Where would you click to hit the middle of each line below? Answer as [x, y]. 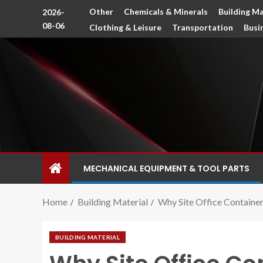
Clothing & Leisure [126, 27]
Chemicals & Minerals [166, 11]
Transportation [203, 27]
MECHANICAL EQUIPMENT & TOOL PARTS [166, 168]
